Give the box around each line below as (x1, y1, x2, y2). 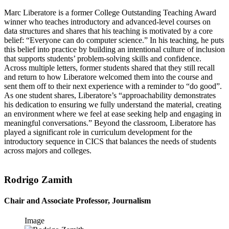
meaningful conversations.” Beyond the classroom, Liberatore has (4, 119, 216, 128)
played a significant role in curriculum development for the (4, 128, 192, 137)
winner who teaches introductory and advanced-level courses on (4, 17, 211, 27)
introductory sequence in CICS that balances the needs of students (4, 137, 216, 146)
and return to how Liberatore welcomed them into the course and (4, 73, 213, 82)
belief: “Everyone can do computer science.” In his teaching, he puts (4, 36, 224, 45)
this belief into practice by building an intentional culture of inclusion (4, 45, 225, 54)
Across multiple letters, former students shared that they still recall (4, 63, 215, 73)
